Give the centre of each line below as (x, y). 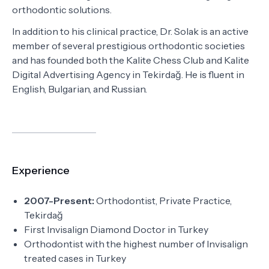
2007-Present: (59, 201)
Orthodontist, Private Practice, (163, 201)
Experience (41, 171)
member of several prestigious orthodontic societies (128, 46)
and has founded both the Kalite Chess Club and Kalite (131, 60)
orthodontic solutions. (63, 10)
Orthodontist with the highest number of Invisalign (136, 244)
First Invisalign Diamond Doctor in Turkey (116, 229)
